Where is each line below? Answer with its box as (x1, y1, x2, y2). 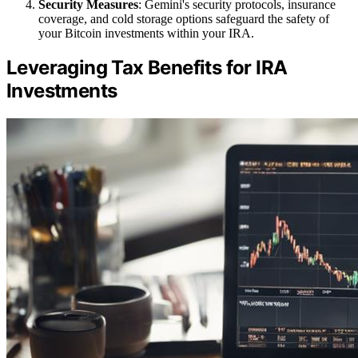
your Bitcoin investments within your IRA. (38, 26, 254, 40)
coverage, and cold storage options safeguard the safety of (38, 11, 329, 26)
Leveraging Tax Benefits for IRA (6, 56, 288, 80)
